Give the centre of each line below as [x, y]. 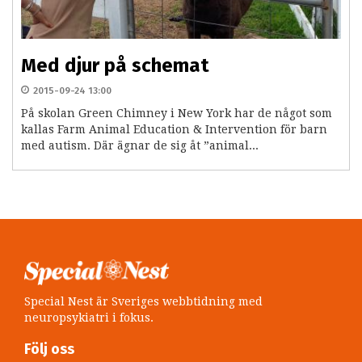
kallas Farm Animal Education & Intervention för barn [174, 130]
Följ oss [49, 349]
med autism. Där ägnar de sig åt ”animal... [140, 146]
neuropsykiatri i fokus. [89, 318]
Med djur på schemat [115, 66]
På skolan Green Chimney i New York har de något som [177, 114]
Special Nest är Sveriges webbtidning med [143, 302]
